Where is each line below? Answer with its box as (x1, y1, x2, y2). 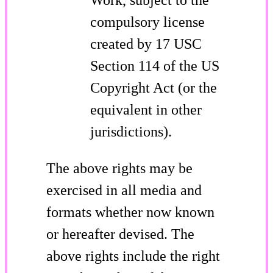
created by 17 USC (90, 35, 202, 52)
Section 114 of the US (90, 57, 219, 74)
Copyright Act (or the (90, 79, 217, 96)
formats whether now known (46, 204, 214, 220)
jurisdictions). (90, 123, 172, 140)
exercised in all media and (46, 182, 202, 198)
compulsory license (90, 13, 205, 30)
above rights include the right (46, 247, 220, 264)
